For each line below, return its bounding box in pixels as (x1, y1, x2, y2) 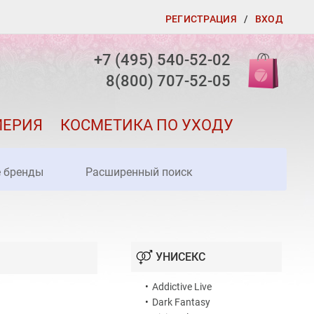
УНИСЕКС (156, 250, 205, 264)
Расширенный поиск (86, 165, 193, 179)
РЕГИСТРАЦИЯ (165, 13, 237, 25)
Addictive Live (152, 281, 212, 293)
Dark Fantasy (152, 296, 210, 308)
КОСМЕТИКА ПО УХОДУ (60, 116, 233, 135)
